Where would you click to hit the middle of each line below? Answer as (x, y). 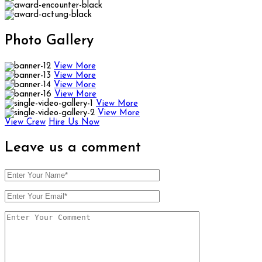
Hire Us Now (74, 123)
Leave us (36, 148)
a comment (104, 148)
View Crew (25, 123)
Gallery (70, 41)
